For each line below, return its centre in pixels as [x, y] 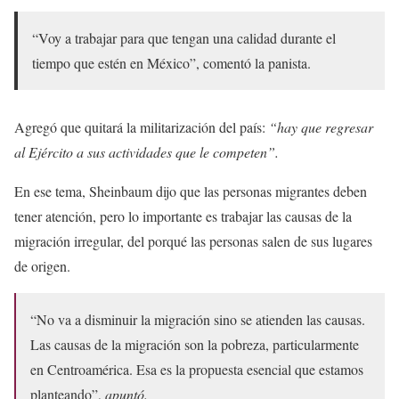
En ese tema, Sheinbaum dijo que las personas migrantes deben [191, 191]
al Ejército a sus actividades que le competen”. [147, 151]
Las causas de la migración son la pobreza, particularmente [195, 344]
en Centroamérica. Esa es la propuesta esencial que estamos [197, 369]
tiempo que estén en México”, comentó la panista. [171, 62]
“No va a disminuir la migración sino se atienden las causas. [198, 319]
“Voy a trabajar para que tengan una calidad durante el [184, 37]
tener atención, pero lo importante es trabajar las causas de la [183, 216]
